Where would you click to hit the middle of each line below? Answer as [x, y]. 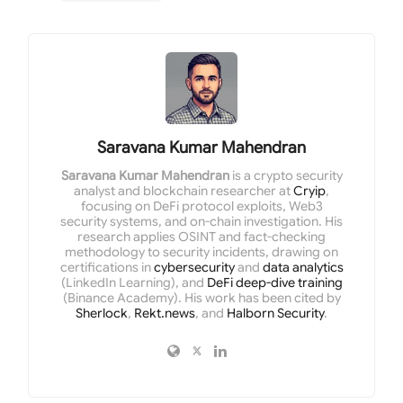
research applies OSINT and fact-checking [201, 237]
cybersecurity [194, 268]
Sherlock [102, 313]
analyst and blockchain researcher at [184, 191]
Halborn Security [275, 313]
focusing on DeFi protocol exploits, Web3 [201, 206]
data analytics [303, 268]
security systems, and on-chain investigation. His [201, 222]
